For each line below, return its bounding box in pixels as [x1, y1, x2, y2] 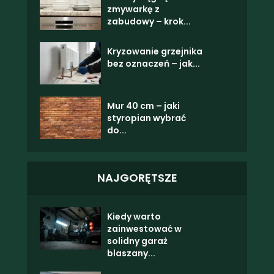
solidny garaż [107, 234, 168, 247]
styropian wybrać [107, 111, 186, 124]
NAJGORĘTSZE [97, 169, 177, 185]
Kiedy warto [107, 210, 161, 223]
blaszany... [107, 246, 155, 259]
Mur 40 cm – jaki [107, 99, 180, 112]
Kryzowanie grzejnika [107, 45, 202, 57]
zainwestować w [107, 222, 182, 235]
